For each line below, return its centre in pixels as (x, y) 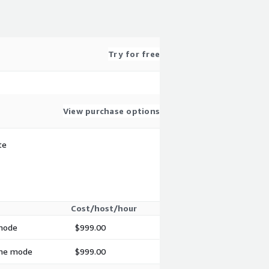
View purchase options (111, 111)
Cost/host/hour (104, 208)
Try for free (134, 54)
